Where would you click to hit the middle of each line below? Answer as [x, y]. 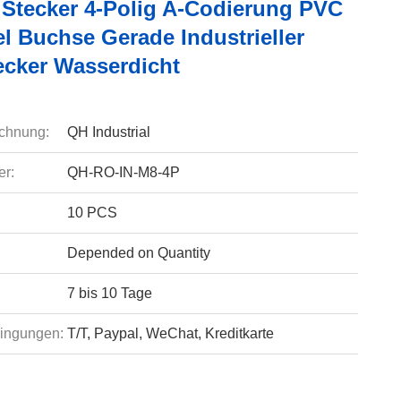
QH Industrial [108, 132]
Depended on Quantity [138, 253]
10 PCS [92, 213]
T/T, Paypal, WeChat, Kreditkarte [170, 333]
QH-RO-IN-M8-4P [123, 172]
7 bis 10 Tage [109, 293]
